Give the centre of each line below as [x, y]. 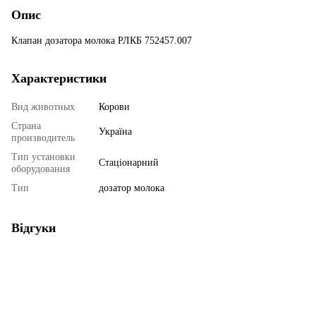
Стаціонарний [129, 162]
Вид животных [43, 107]
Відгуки [34, 227]
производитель [43, 138]
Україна [115, 131]
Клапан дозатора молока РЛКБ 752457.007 [102, 40]
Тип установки [43, 157]
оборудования [41, 169]
